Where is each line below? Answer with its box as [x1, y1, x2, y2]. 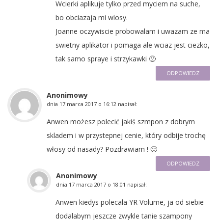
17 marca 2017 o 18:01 [69, 180, 126, 188]
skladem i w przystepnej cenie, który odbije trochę [47, 130, 206, 140]
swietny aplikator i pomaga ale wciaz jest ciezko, [55, 40, 210, 50]
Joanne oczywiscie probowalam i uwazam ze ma [55, 26, 210, 36]
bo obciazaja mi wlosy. [55, 12, 128, 22]
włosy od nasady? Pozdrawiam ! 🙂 [47, 144, 157, 154]
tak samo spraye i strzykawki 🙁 [55, 54, 156, 63]
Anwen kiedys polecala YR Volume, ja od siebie [55, 197, 204, 207]
